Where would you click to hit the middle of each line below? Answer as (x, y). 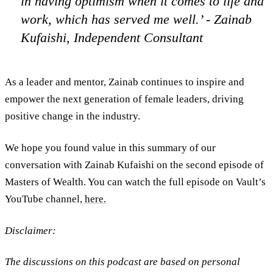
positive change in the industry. (73, 116)
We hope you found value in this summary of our (110, 147)
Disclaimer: (30, 230)
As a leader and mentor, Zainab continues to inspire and (125, 82)
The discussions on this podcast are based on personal (122, 262)
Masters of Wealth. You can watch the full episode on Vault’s (135, 182)
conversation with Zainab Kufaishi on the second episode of (134, 165)
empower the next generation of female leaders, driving (124, 99)
